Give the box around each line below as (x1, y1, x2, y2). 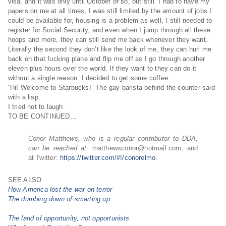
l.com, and (164, 144, 198, 152)
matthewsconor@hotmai (92, 144, 165, 152)
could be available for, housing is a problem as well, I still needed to (8, 17, 212, 24)
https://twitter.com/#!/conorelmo (60, 154, 156, 161)
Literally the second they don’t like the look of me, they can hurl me (8, 45, 212, 53)
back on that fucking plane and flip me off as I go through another (8, 55, 205, 63)
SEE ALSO (8, 176, 42, 184)
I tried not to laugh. (8, 103, 65, 110)
